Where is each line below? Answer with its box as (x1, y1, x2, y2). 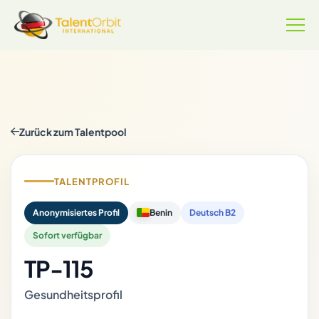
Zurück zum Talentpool (19, 125, 127, 139)
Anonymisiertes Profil (33, 206, 120, 218)
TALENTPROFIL (54, 175, 130, 187)
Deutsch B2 (189, 206, 236, 218)
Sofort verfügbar (33, 229, 102, 241)
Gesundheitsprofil (24, 286, 122, 302)
